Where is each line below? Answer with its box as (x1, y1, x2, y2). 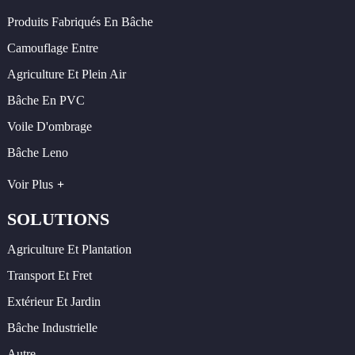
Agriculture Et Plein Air (6, 67, 126, 81)
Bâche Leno (6, 145, 68, 159)
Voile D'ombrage (6, 119, 92, 133)
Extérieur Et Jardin (6, 294, 101, 308)
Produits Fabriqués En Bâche (6, 14, 153, 29)
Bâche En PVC (6, 93, 85, 107)
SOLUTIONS (6, 209, 109, 230)
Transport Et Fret (6, 268, 92, 282)
